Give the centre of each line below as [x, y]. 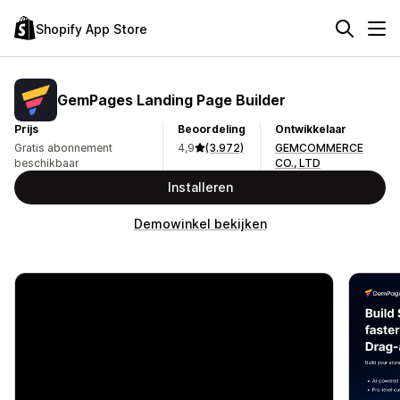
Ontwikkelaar [310, 129]
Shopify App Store [92, 29]
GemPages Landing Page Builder [171, 100]
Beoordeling [211, 129]
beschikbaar [46, 163]
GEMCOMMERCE [319, 148]
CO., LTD [297, 163]
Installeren [200, 187]
